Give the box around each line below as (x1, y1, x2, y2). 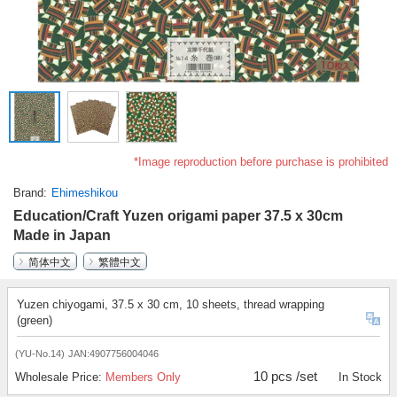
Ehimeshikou (51, 186, 118, 200)
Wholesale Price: (15, 370, 105, 385)
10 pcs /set (253, 369, 318, 385)
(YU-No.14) (15, 348, 65, 360)
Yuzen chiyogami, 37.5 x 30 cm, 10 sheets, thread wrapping (17, 298, 324, 312)
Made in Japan (13, 228, 111, 244)
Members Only (105, 370, 181, 385)
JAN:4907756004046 (68, 348, 159, 360)
